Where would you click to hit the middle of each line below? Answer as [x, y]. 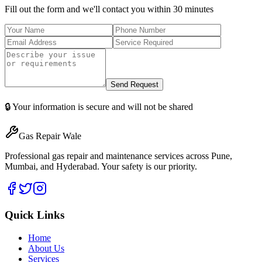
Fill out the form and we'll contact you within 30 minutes [109, 9]
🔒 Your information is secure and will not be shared [99, 107]
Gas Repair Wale [50, 136]
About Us [46, 248]
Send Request [135, 85]
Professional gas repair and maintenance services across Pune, [118, 156]
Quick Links [35, 215]
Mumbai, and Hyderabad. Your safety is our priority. [101, 167]
